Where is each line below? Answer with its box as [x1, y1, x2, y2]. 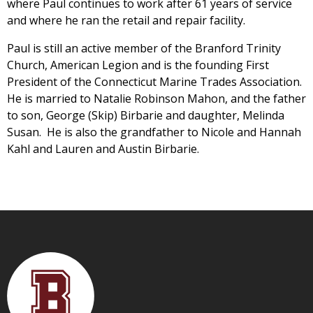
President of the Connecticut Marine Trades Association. [7, 73, 302, 89]
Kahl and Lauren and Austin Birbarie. [7, 140, 199, 156]
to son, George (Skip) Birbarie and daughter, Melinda [7, 107, 284, 123]
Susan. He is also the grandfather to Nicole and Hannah [7, 124, 301, 140]
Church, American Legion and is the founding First [7, 57, 269, 73]
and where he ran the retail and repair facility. [7, 12, 245, 28]
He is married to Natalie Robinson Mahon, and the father [7, 90, 306, 106]
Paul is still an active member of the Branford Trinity [7, 40, 281, 56]
